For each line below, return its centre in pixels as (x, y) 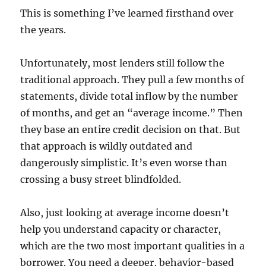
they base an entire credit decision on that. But (131, 130)
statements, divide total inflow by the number (129, 96)
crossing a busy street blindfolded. (101, 180)
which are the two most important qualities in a (133, 246)
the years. (43, 30)
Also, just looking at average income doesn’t (125, 213)
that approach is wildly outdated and (107, 146)
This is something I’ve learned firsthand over (127, 13)
